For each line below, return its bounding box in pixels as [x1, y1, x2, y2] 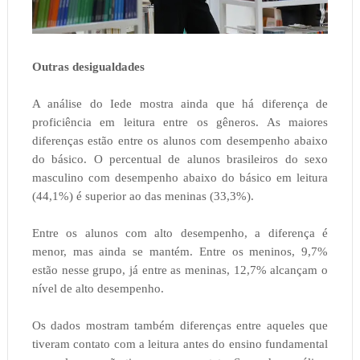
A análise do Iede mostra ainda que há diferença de [31, 96, 329, 110]
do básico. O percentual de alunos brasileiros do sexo [31, 152, 329, 166]
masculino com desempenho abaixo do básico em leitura [31, 170, 329, 184]
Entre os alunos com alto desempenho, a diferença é [31, 226, 329, 239]
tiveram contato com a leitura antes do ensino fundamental [31, 337, 329, 350]
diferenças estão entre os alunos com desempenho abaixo [31, 133, 329, 147]
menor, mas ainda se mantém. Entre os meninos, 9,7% [31, 244, 329, 258]
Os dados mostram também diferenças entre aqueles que [31, 318, 329, 332]
